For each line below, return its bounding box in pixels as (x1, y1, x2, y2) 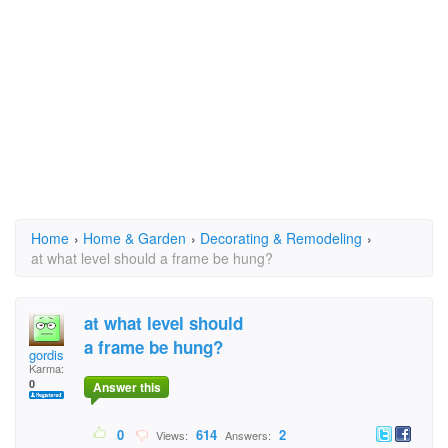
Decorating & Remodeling (200, 228, 362, 248)
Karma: (29, 360, 64, 376)
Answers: (222, 427, 274, 444)
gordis (29, 345, 64, 364)
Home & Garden (83, 228, 186, 248)
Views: (150, 427, 191, 444)
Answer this (92, 378, 161, 397)
